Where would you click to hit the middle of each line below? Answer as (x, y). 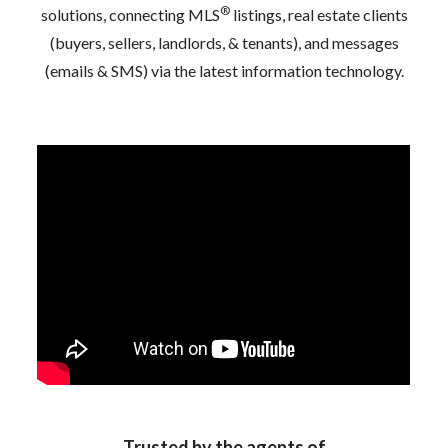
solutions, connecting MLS (130, 14)
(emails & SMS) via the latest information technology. (224, 70)
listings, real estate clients (318, 14)
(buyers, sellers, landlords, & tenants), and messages (224, 42)
